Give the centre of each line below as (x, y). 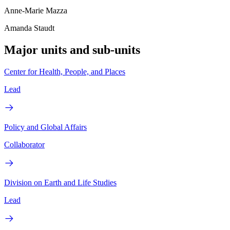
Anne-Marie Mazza (36, 11)
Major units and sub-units (72, 50)
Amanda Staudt (29, 28)
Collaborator (24, 144)
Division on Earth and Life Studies (60, 182)
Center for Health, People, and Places (65, 71)
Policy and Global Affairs (45, 127)
